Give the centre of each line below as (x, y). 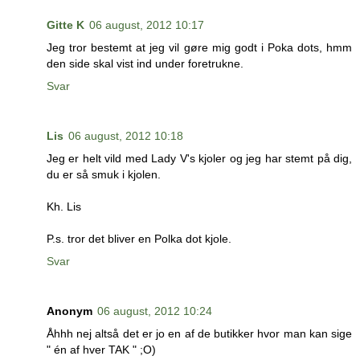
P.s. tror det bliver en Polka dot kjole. (139, 239)
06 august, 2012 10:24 (155, 311)
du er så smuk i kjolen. (104, 175)
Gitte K (65, 25)
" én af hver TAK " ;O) (101, 350)
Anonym (70, 311)
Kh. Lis (64, 207)
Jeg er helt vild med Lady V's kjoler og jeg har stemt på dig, (199, 159)
